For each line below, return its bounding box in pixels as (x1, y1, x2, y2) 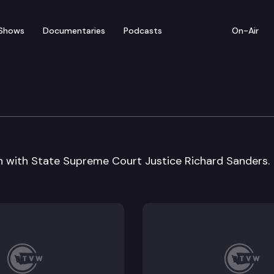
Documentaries (43, 24, 105, 36)
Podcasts (124, 24, 162, 36)
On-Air (232, 24, 259, 36)
